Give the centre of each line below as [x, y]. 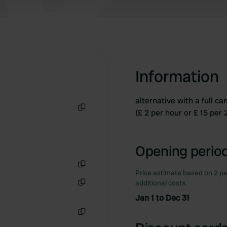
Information [177, 77]
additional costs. [161, 183]
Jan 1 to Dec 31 [162, 198]
